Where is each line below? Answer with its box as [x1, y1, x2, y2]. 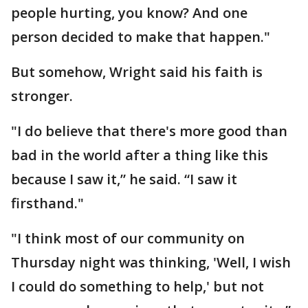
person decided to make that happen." [11, 27, 270, 46]
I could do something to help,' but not [11, 277, 264, 296]
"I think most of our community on [11, 229, 245, 247]
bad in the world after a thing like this [11, 146, 268, 164]
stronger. [11, 87, 73, 105]
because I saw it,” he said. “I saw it [11, 170, 237, 188]
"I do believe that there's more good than [11, 122, 287, 140]
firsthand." [11, 194, 84, 212]
